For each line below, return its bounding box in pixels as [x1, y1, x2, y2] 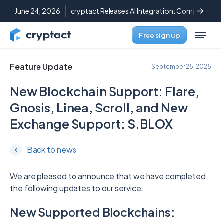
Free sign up [139, 31, 180, 39]
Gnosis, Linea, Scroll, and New [10, 100, 188, 115]
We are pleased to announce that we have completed [10, 171, 206, 181]
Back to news [27, 145, 76, 155]
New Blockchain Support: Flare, [10, 83, 199, 99]
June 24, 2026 [14, 6, 60, 15]
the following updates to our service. [10, 183, 147, 193]
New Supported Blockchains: [10, 205, 177, 219]
